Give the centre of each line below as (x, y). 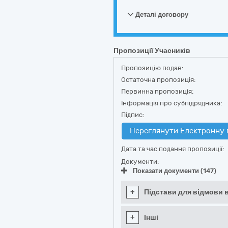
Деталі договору (161, 15)
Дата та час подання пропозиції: (173, 149)
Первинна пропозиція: (157, 91)
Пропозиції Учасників (152, 51)
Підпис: (133, 115)
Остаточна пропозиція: (158, 80)
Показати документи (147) (175, 171)
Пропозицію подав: (152, 68)
